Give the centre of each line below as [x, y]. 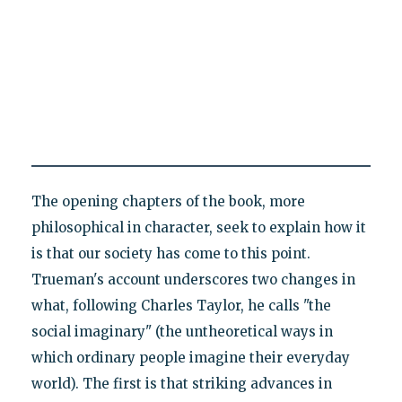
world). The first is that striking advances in [181, 383]
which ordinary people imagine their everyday [190, 357]
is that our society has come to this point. [170, 253]
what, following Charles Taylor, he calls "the [181, 305]
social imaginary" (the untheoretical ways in [182, 331]
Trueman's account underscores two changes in [193, 279]
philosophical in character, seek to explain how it [198, 227]
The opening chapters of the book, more [168, 201]
